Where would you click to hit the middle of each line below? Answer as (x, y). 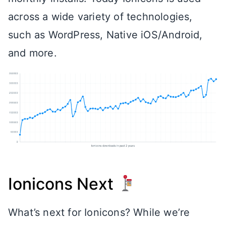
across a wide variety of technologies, (100, 16)
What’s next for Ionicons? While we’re (99, 212)
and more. (33, 53)
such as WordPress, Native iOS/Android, (105, 35)
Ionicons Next (63, 184)
